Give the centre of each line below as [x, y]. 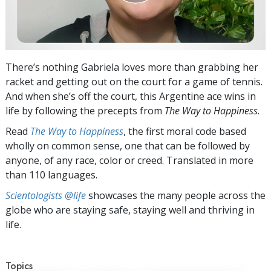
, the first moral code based [185, 131]
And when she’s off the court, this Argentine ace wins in [131, 96]
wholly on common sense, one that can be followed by [128, 145]
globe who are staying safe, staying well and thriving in [130, 210]
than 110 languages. [51, 175]
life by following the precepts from [85, 110]
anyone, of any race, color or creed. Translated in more [129, 160]
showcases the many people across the [176, 195]
